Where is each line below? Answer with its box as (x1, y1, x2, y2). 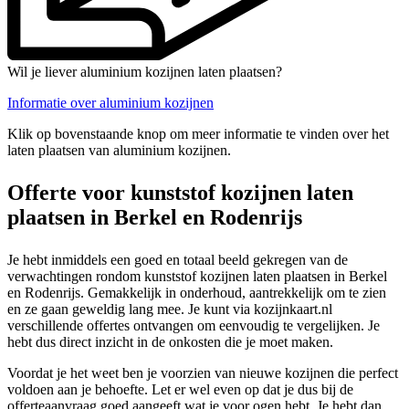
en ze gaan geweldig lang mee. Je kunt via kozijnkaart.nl (7, 300, 332, 317)
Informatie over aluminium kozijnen (7, 94, 214, 110)
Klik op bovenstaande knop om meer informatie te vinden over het (7, 125, 389, 142)
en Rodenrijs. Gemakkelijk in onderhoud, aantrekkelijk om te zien (7, 284, 386, 300)
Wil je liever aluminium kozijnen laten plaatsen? (7, 63, 282, 79)
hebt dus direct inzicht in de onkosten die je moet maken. (7, 333, 333, 350)
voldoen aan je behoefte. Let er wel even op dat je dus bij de (7, 381, 353, 397)
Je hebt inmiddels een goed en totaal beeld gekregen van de (7, 251, 348, 267)
